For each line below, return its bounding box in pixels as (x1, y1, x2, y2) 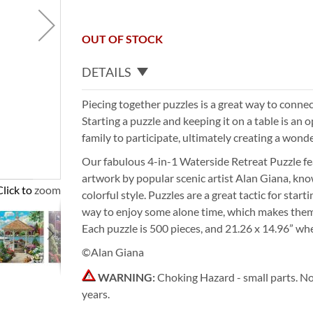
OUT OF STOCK (82, 32, 163, 45)
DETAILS (82, 64, 132, 80)
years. (82, 286, 110, 300)
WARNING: (98, 270, 156, 284)
